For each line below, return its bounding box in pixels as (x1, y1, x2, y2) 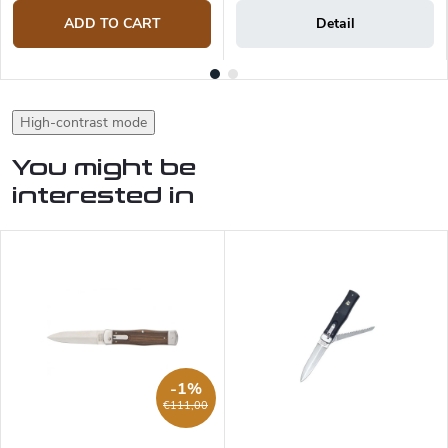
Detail (315, 13, 355, 33)
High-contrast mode (20, 112, 147, 132)
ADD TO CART (63, 13, 161, 33)
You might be (12, 154, 196, 181)
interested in (12, 182, 194, 209)
